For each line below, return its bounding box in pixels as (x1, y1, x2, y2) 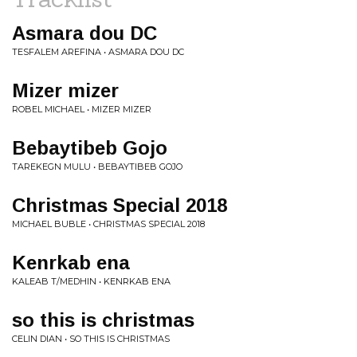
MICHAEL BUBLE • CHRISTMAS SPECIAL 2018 (12, 218, 205, 229)
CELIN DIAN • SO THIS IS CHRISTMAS (12, 333, 170, 344)
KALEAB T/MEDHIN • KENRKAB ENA (12, 276, 171, 287)
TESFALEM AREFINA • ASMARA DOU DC (12, 46, 184, 57)
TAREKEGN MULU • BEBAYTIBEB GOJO (12, 161, 182, 172)
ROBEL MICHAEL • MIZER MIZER (12, 104, 151, 115)
